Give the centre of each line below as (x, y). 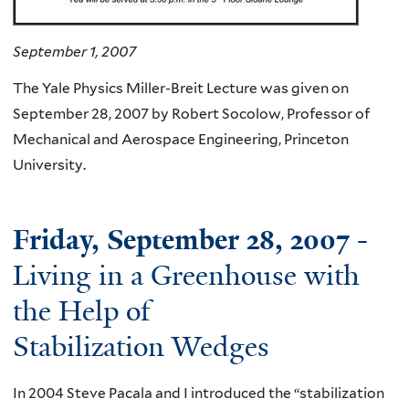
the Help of (82, 312)
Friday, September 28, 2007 (181, 241)
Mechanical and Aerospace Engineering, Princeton (181, 139)
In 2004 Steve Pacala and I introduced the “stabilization (199, 393)
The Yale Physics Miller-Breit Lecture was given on (181, 88)
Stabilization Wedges (141, 347)
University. (49, 164)
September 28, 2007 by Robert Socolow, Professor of (191, 113)
